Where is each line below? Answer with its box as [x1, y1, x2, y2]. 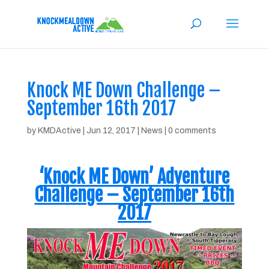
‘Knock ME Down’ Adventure [39, 166, 230, 188]
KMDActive [37, 126, 81, 135]
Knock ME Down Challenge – [26, 79, 221, 101]
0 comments [168, 126, 216, 135]
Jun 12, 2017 [86, 126, 136, 135]
